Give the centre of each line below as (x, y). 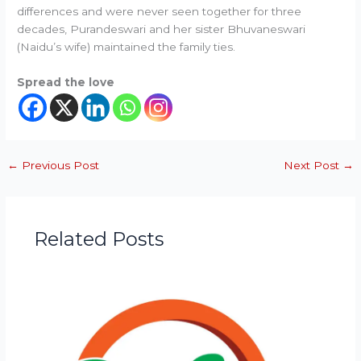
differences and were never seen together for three (160, 12)
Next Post (313, 166)
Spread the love (66, 83)
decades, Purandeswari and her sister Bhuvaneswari (162, 29)
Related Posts (98, 239)
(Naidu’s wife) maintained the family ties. (127, 47)
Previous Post (59, 166)
